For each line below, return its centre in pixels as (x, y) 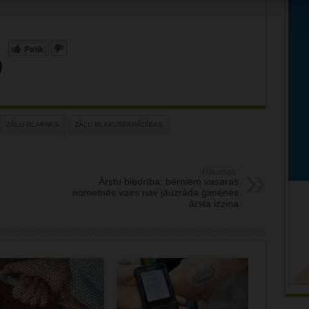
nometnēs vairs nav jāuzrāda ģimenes (155, 193)
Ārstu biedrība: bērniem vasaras (168, 182)
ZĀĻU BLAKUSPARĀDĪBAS (118, 125)
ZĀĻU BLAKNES (32, 125)
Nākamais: (220, 172)
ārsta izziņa (213, 204)
